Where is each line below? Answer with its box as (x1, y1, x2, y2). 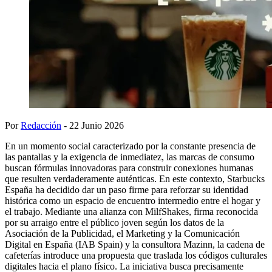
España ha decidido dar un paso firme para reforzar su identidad (5, 184, 248, 195)
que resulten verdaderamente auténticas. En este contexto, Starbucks (5, 173, 265, 184)
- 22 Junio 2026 (61, 120, 124, 131)
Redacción (21, 120, 61, 131)
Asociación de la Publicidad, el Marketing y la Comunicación (5, 228, 240, 239)
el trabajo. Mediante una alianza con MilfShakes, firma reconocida (5, 206, 258, 217)
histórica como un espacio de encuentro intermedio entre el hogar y (5, 195, 260, 206)
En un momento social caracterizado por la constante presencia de (5, 140, 256, 151)
